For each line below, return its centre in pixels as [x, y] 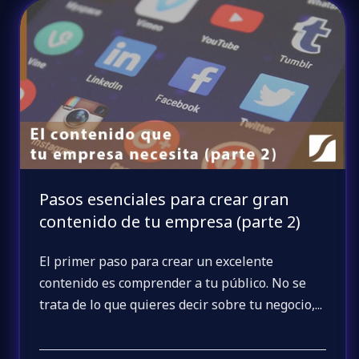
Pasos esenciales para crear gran [165, 199]
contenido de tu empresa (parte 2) [170, 221]
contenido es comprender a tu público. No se [173, 283]
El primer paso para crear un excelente [157, 262]
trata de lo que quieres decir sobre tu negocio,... [181, 305]
